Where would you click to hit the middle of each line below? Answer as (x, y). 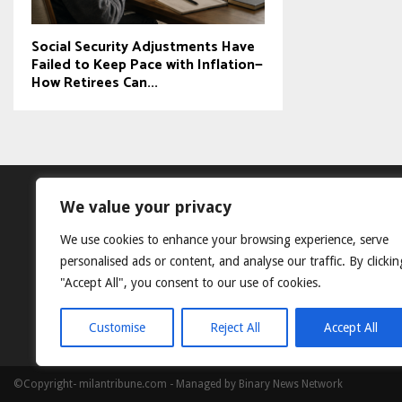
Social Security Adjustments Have (143, 47)
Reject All (235, 328)
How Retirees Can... (95, 83)
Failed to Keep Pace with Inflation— (147, 65)
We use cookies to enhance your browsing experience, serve (224, 240)
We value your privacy (146, 207)
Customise (117, 328)
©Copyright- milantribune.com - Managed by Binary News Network (178, 384)
